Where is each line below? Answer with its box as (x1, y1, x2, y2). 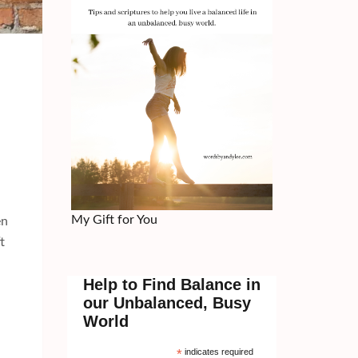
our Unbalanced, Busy (82, 293, 251, 312)
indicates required (182, 346, 254, 356)
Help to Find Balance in (82, 275, 261, 293)
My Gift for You (70, 213, 157, 226)
